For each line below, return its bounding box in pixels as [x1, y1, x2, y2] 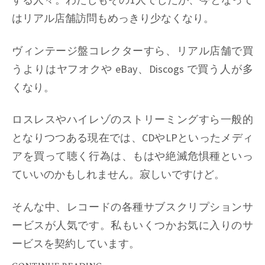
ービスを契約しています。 [12, 236, 140, 250]
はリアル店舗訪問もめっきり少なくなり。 [12, 11, 214, 25]
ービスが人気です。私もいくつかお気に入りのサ [12, 218, 253, 232]
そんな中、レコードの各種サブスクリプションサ [12, 199, 253, 214]
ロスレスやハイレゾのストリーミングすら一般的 [12, 112, 253, 127]
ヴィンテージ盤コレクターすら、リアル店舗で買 [12, 43, 253, 57]
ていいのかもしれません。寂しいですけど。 [12, 167, 225, 182]
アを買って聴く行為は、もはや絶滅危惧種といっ [12, 149, 253, 163]
